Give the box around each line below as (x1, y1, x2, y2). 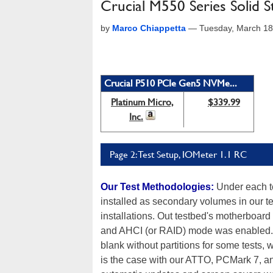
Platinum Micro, (111, 96, 174, 108)
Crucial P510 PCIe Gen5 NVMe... (104, 77, 237, 89)
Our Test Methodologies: (101, 182, 214, 192)
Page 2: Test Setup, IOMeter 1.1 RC (110, 149, 247, 160)
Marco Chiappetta (112, 23, 186, 33)
